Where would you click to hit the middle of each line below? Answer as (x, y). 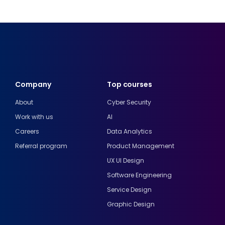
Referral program (41, 146)
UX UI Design (125, 160)
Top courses (129, 84)
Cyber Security (129, 102)
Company (33, 84)
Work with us (34, 117)
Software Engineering (139, 175)
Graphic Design (131, 204)
